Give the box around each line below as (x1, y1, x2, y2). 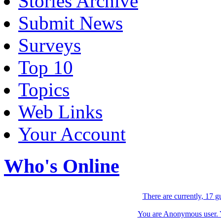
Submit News (18, 12, 123, 34)
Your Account (18, 123, 126, 145)
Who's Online (4, 155, 119, 178)
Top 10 (18, 57, 73, 78)
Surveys (18, 35, 81, 56)
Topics (18, 79, 70, 101)
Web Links (18, 101, 103, 123)
